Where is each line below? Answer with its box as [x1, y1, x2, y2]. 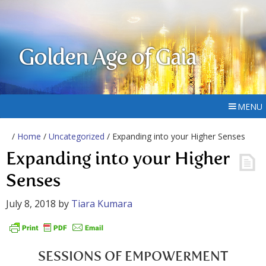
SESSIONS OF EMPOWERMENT [38, 251, 228, 264]
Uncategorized [49, 131, 104, 142]
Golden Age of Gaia [18, 47, 197, 70]
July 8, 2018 [6, 197, 56, 210]
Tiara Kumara [71, 197, 132, 210]
